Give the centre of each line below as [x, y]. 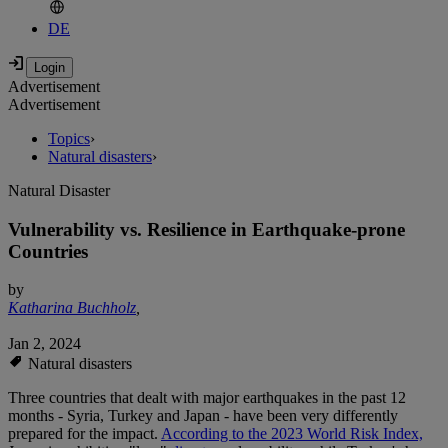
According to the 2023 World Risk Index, [292, 434]
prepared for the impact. [84, 434]
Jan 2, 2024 [44, 344]
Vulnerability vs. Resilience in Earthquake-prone [206, 229]
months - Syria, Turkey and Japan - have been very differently [203, 416]
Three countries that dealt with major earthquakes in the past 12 [207, 398]
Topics [69, 139]
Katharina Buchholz [72, 308]
